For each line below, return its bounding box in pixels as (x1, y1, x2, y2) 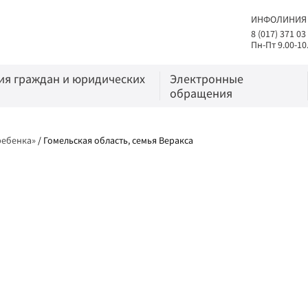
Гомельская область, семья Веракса (43, 134, 193, 146)
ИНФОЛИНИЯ (251, 13, 307, 25)
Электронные (170, 71, 244, 87)
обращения (170, 85, 233, 101)
